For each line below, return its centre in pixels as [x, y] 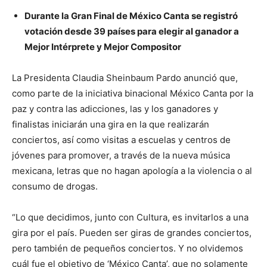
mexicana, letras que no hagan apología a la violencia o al [132, 170]
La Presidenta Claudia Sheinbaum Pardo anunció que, [125, 77]
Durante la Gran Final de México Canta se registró [131, 15]
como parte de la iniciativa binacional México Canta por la [133, 93]
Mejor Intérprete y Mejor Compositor [103, 46]
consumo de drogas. [55, 186]
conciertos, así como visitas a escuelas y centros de [121, 139]
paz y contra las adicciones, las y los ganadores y [115, 108]
